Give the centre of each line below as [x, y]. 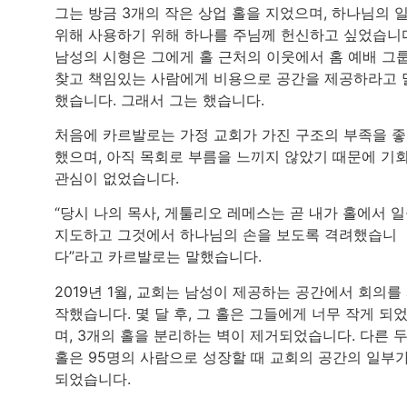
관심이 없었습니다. [117, 179]
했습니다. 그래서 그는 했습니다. [159, 99]
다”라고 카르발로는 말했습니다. [158, 257]
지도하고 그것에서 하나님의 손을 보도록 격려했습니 [226, 235]
